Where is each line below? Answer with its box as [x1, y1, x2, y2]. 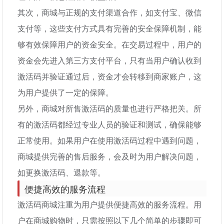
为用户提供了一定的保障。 [17, 86, 114, 98]
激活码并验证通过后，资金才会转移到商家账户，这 [17, 70, 202, 82]
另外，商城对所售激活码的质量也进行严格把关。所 [17, 102, 202, 114]
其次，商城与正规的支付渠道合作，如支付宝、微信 [17, 6, 202, 18]
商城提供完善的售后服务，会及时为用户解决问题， [17, 150, 202, 162]
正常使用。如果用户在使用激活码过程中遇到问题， [17, 134, 202, 146]
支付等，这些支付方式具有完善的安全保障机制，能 [17, 22, 202, 34]
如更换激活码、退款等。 [17, 166, 106, 178]
